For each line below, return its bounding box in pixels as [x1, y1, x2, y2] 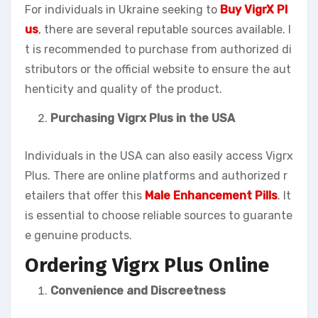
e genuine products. [25, 229, 132, 243]
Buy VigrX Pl [220, 3, 287, 17]
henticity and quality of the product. [25, 82, 222, 97]
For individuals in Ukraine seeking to [25, 3, 220, 17]
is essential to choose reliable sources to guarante [25, 209, 292, 223]
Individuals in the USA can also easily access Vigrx [25, 149, 293, 163]
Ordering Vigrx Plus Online [25, 253, 269, 278]
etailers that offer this [25, 189, 145, 203]
